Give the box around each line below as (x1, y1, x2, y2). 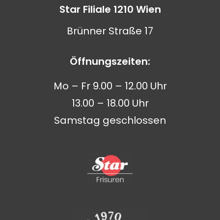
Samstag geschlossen (54, 113, 166, 127)
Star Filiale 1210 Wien (59, 2, 161, 16)
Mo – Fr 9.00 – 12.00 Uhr (53, 79, 167, 93)
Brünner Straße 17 (67, 24, 153, 38)
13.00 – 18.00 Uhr (71, 96, 149, 110)
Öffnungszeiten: (70, 55, 150, 69)
